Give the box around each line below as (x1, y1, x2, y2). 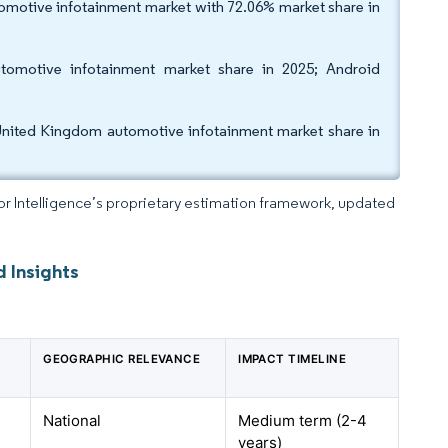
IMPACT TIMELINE (238, 352, 347, 366)
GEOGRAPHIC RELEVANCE (43, 352, 201, 366)
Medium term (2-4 (238, 411, 368, 430)
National (43, 411, 102, 430)
